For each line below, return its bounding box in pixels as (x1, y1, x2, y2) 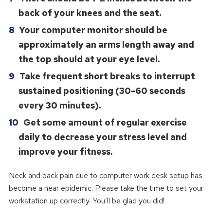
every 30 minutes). (18, 99, 101, 111)
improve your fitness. (18, 145, 112, 157)
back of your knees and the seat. (18, 7, 161, 18)
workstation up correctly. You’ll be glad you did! (8, 195, 164, 206)
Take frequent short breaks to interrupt (19, 70, 195, 82)
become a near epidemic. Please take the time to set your (8, 182, 203, 193)
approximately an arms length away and (18, 38, 194, 50)
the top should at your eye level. (18, 53, 160, 65)
